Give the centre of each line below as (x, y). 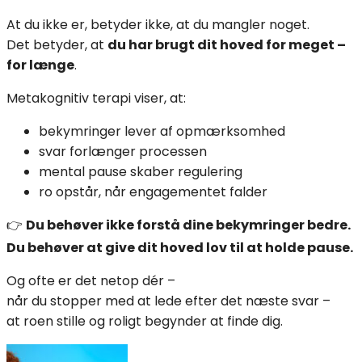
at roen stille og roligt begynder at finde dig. (145, 321)
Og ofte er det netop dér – (91, 280)
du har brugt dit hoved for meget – (227, 44)
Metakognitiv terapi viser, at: (96, 98)
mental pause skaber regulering (141, 171)
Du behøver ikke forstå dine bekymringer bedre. (188, 225)
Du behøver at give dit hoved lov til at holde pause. (180, 247)
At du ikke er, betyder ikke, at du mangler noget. (158, 24)
